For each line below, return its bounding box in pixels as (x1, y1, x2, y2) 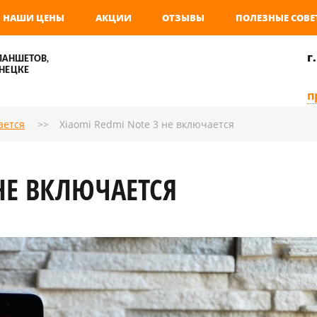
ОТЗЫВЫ (162, 11, 205, 24)
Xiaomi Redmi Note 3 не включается (59, 117, 234, 131)
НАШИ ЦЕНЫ (2, 11, 64, 24)
